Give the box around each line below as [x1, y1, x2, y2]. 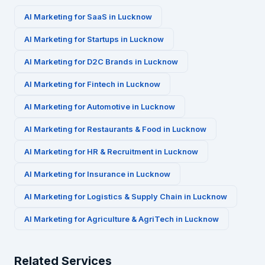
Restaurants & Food [87, 124, 161, 134]
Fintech [87, 79, 115, 89]
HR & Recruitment [87, 147, 153, 156]
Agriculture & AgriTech [87, 214, 174, 224]
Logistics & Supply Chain [87, 192, 182, 201]
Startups [87, 34, 119, 44]
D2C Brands [87, 57, 133, 66]
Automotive [87, 102, 130, 111]
